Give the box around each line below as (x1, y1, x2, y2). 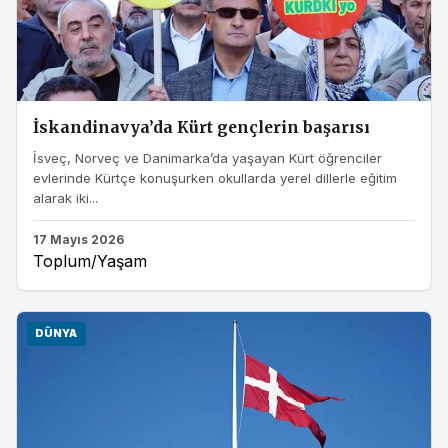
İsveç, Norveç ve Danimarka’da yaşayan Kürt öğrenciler (33, 149, 382, 166)
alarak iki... (33, 189, 98, 206)
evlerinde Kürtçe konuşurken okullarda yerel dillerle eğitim (33, 169, 397, 186)
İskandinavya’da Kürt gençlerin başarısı (33, 118, 370, 137)
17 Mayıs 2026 (33, 232, 124, 248)
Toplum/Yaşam (33, 251, 147, 272)
